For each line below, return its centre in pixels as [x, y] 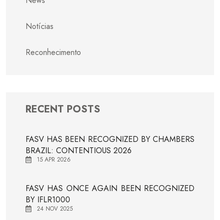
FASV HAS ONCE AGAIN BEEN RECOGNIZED [110, 189]
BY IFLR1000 [48, 200]
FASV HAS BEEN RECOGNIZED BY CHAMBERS [110, 139]
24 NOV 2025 [55, 209]
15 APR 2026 [54, 160]
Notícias [40, 27]
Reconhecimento [53, 53]
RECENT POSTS [63, 110]
